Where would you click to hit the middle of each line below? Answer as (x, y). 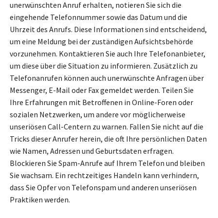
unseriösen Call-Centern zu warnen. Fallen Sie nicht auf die (107, 127)
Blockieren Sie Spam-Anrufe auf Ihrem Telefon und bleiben (107, 163)
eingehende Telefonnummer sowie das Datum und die (99, 17)
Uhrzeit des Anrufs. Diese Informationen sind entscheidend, (108, 29)
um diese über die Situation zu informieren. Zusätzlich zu (104, 66)
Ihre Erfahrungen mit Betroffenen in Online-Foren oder (101, 102)
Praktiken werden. (40, 200)
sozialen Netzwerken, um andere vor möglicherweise (98, 115)
